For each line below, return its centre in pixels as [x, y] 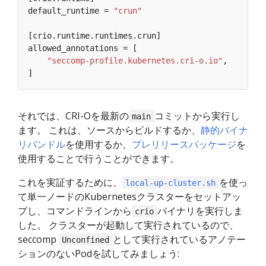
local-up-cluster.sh [171, 183]
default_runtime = [71, 10]
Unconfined [86, 240]
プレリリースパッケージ [184, 144]
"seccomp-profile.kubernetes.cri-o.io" [135, 60]
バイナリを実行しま [200, 210]
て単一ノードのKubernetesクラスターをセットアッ [129, 196]
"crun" [128, 10]
